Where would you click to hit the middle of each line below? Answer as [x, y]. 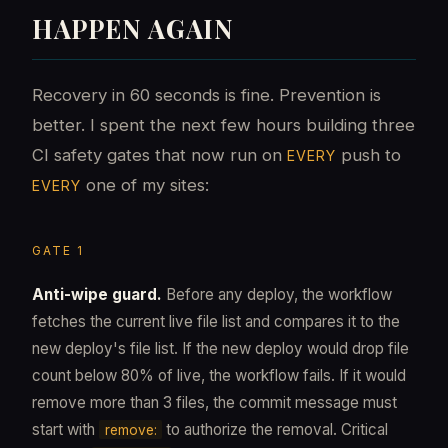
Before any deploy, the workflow [277, 294]
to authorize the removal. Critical [275, 429]
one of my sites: [145, 184]
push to [368, 154]
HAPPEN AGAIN [133, 27]
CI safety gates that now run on [159, 154]
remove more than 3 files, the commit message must [214, 402]
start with [65, 429]
